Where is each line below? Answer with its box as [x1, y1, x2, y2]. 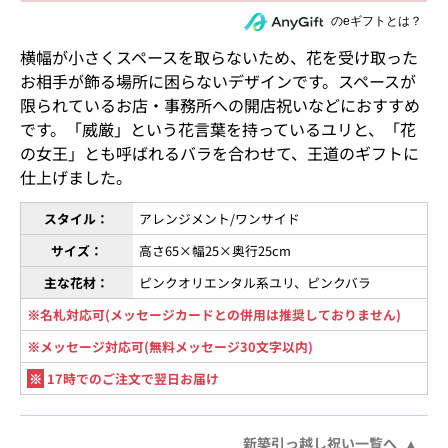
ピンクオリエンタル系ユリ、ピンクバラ [139, 272, 372, 292]
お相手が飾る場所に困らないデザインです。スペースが [19, 68, 416, 93]
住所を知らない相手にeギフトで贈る [91, 12, 357, 30]
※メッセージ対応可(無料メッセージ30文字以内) [27, 336, 314, 356]
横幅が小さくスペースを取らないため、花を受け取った [19, 44, 418, 69]
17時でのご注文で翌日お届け [44, 368, 220, 388]
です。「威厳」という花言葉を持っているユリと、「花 [19, 116, 416, 141]
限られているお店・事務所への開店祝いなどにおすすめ [19, 92, 420, 117]
